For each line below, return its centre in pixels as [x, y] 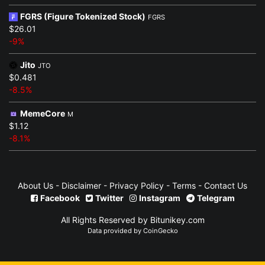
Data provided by [115, 230]
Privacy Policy [135, 185]
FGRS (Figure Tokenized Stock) [83, 16]
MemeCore [43, 113]
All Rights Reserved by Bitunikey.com [132, 219]
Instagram [159, 198]
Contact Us [224, 185]
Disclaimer [81, 185]
